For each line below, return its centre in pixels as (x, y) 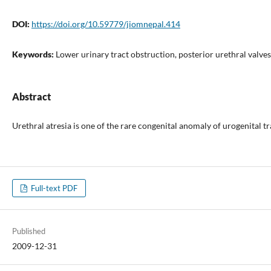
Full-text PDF (54, 188)
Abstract (31, 96)
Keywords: (34, 54)
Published (28, 231)
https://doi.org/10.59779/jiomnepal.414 (106, 24)
